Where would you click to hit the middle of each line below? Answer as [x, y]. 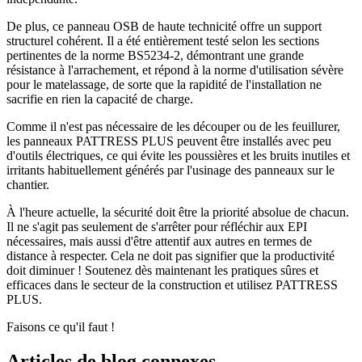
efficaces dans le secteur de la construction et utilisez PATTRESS [172, 284]
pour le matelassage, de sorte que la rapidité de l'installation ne [164, 84]
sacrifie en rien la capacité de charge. [100, 99]
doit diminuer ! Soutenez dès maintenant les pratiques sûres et [162, 270]
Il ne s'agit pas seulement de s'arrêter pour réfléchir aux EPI [157, 226]
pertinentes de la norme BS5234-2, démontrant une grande [155, 55]
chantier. [28, 184]
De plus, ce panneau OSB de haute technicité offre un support [164, 26]
